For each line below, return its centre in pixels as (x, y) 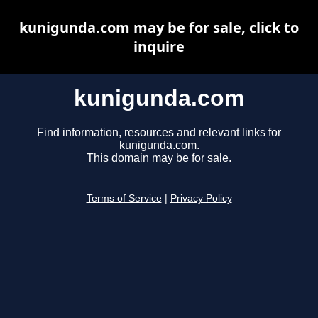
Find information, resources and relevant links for (159, 133)
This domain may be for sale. (159, 158)
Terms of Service (124, 199)
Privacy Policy (201, 199)
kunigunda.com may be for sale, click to (159, 27)
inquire (159, 46)
